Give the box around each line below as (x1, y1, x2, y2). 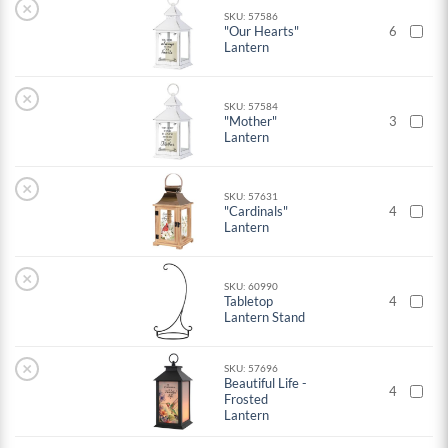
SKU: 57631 (224, 190, 279, 203)
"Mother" (224, 113, 278, 130)
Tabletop (224, 293, 274, 310)
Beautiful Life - (224, 375, 308, 392)
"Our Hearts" (224, 23, 300, 40)
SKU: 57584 (224, 100, 279, 113)
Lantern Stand (224, 309, 306, 326)
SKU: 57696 (224, 362, 279, 375)
